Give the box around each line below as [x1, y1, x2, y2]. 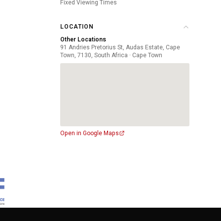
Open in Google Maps [60, 129, 119, 138]
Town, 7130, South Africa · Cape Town [60, 51, 162, 60]
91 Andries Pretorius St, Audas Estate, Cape [60, 43, 180, 52]
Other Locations [60, 35, 106, 44]
